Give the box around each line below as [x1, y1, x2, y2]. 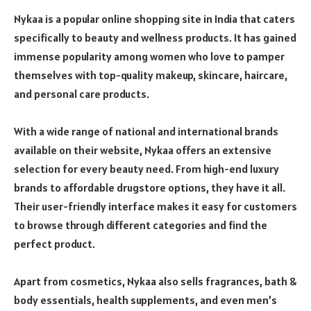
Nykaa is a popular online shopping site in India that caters [14, 12, 295, 26]
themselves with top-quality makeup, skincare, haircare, [14, 68, 287, 83]
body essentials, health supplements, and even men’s [14, 293, 277, 308]
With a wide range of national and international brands [14, 124, 278, 139]
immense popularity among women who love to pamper [14, 49, 285, 64]
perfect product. [14, 237, 95, 251]
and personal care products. [14, 87, 149, 101]
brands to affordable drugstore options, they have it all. [14, 180, 285, 195]
